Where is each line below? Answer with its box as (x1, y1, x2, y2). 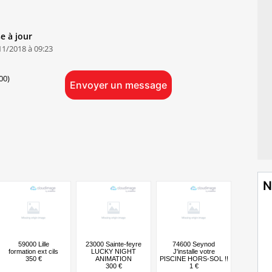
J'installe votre (172, 247, 215, 255)
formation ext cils (8, 247, 58, 255)
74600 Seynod (172, 240, 215, 248)
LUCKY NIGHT (91, 247, 136, 255)
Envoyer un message (69, 78, 167, 91)
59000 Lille (18, 240, 49, 248)
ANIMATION (95, 254, 132, 262)
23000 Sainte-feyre (86, 240, 141, 248)
